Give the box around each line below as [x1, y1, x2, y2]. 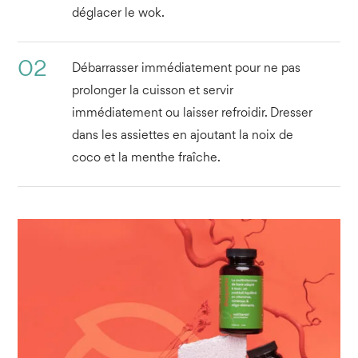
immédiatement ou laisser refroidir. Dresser [71, 107, 312, 120]
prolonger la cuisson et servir [71, 85, 233, 97]
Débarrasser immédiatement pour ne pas [71, 62, 300, 75]
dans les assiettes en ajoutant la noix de [71, 129, 293, 142]
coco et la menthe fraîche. [71, 152, 221, 165]
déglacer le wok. [71, 7, 165, 20]
